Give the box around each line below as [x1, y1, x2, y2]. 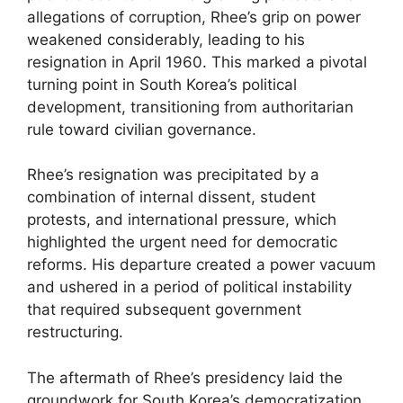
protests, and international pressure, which [27, 210, 336, 228]
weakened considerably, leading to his [27, 30, 305, 49]
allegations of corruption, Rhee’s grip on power [27, 7, 361, 26]
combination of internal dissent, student [27, 188, 316, 206]
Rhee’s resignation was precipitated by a [27, 166, 319, 184]
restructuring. [27, 323, 123, 341]
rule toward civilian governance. [27, 120, 256, 139]
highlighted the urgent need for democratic [27, 233, 337, 251]
